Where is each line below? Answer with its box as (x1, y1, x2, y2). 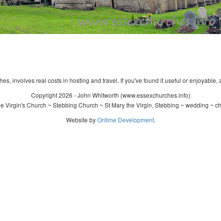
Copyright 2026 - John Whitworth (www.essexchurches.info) (31, 91, 190, 99)
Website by (66, 115, 97, 124)
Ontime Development (97, 115, 154, 124)
